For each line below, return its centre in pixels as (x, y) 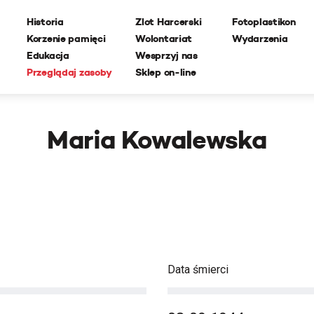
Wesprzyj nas (166, 55)
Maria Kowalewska (157, 140)
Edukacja (48, 55)
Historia (45, 22)
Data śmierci (198, 269)
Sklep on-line (166, 72)
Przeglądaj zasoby (69, 72)
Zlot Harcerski (169, 22)
